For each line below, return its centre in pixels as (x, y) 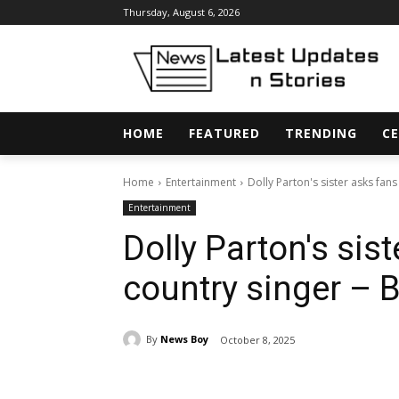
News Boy (184, 339)
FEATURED (224, 133)
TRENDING (321, 133)
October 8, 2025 (257, 339)
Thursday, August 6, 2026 (181, 12)
